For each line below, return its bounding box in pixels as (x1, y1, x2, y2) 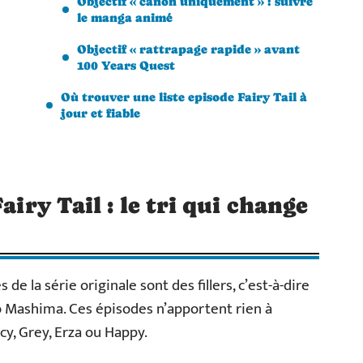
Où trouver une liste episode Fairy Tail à (61, 90, 307, 104)
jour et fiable (61, 106, 140, 120)
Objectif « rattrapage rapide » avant (77, 42, 300, 56)
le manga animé (77, 11, 173, 24)
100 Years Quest (77, 58, 175, 72)
